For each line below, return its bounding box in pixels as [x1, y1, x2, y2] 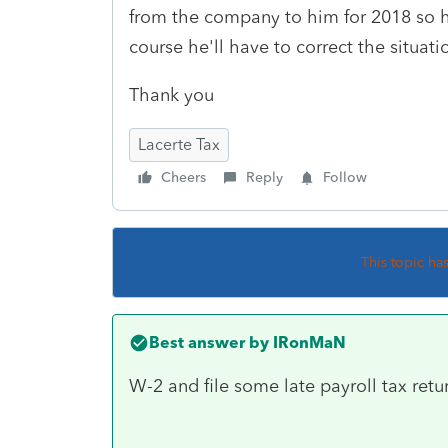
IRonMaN [269, 332, 346, 352]
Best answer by [149, 332, 269, 352]
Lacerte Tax [138, 134, 220, 154]
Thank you [129, 83, 214, 106]
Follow [323, 168, 367, 186]
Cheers [161, 168, 206, 186]
